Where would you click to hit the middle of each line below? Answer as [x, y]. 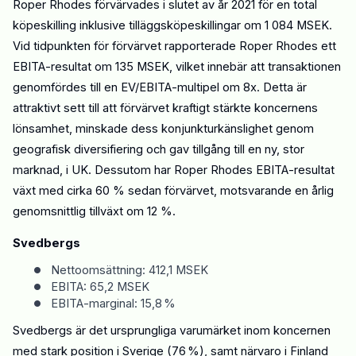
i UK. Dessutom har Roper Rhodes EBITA [176, 170]
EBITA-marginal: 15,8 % [113, 303]
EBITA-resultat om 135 [75, 67]
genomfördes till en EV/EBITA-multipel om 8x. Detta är [160, 88]
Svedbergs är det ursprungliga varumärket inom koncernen [172, 330]
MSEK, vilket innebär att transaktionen [239, 67]
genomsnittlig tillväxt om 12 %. [94, 212]
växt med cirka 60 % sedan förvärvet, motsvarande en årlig [173, 191]
